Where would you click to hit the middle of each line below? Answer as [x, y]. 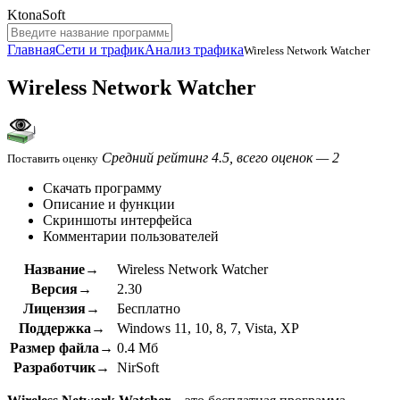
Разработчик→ [62, 367]
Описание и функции [109, 204]
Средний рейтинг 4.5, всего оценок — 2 [221, 157]
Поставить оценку [53, 158]
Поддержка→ [62, 328]
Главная [31, 50]
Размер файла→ [62, 347]
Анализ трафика [194, 50]
